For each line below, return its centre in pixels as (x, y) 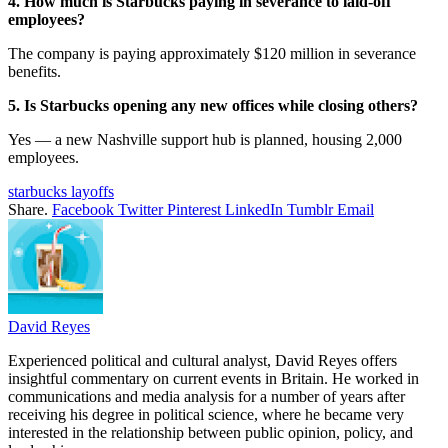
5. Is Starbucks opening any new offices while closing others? (213, 105)
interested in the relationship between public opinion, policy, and (210, 432)
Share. (28, 209)
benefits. (34, 71)
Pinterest (194, 209)
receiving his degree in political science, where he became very (206, 414)
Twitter (140, 209)
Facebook (83, 209)
